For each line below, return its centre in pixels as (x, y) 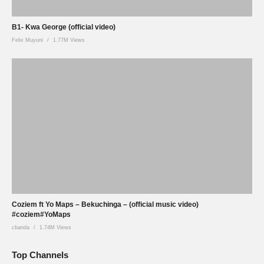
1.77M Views (69, 40)
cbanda (21, 227)
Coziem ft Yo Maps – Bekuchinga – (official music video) (105, 204)
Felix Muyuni (27, 40)
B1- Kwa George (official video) (64, 27)
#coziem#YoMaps (41, 214)
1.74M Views (55, 227)
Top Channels (40, 255)
